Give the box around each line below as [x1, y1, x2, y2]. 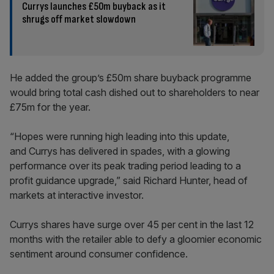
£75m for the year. [10, 101, 91, 113]
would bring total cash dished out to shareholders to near [10, 86, 259, 98]
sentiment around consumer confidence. [10, 248, 188, 260]
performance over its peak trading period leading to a [10, 160, 241, 172]
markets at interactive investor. [10, 189, 144, 201]
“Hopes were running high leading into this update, [10, 130, 229, 143]
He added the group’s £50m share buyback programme [10, 72, 251, 84]
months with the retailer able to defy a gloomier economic [10, 233, 262, 245]
